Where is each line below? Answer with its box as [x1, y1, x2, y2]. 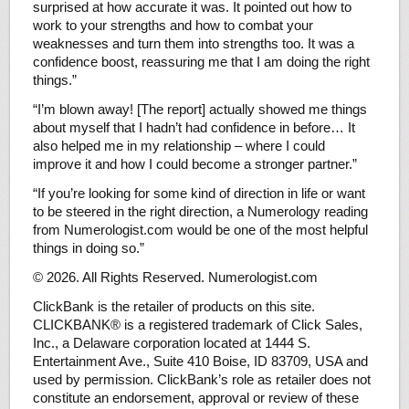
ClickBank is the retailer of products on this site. [32, 299, 315, 315]
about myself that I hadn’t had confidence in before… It [32, 120, 355, 136]
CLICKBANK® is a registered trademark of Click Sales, [32, 317, 362, 333]
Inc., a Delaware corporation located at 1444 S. [32, 335, 310, 351]
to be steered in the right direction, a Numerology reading [32, 204, 368, 220]
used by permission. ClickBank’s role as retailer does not [32, 372, 371, 388]
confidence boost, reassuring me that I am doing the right [32, 54, 370, 70]
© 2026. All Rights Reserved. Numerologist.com [32, 269, 318, 286]
